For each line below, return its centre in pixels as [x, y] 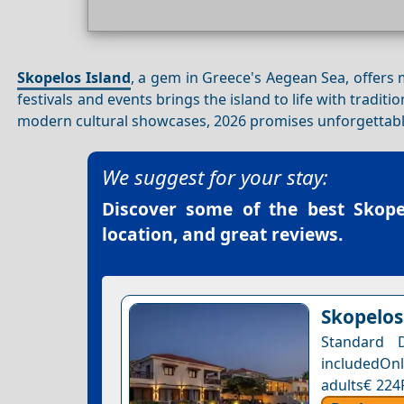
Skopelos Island [74, 77]
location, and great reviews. [222, 234]
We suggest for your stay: [215, 178]
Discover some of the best [228, 209]
